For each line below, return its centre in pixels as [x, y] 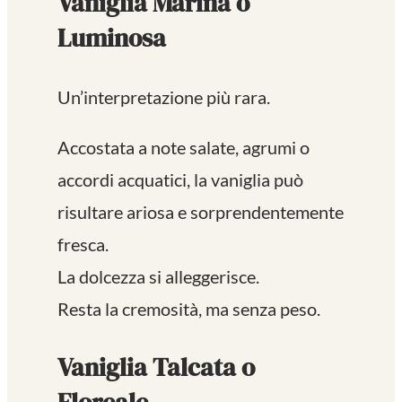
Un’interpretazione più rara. [164, 97]
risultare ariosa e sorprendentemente [201, 212]
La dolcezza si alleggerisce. [158, 277]
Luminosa [112, 38]
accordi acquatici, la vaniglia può [180, 180]
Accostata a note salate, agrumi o [184, 148]
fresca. [83, 245]
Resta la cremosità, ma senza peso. [189, 309]
